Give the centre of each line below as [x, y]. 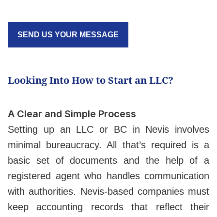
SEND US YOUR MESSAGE [68, 35]
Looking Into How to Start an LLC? [92, 80]
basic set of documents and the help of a [108, 161]
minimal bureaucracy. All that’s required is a [108, 145]
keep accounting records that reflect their [108, 207]
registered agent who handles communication [108, 176]
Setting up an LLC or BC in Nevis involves [108, 130]
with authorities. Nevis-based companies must [108, 192]
